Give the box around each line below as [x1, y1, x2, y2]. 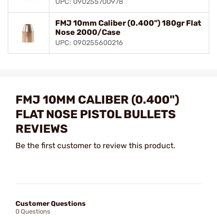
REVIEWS [15, 122, 68, 136]
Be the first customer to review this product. [15, 140, 175, 150]
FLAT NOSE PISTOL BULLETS [15, 107, 176, 121]
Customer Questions [15, 199, 86, 208]
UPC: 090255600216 [55, 38, 123, 47]
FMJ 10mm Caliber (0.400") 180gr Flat [55, 18, 201, 28]
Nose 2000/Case [55, 27, 121, 37]
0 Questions [15, 207, 50, 215]
